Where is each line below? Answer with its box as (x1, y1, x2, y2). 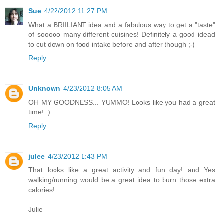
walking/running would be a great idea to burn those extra (28, 175, 215, 184)
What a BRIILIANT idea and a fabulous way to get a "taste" (28, 20, 215, 28)
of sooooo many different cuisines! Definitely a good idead (28, 30, 215, 38)
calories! (28, 185, 55, 193)
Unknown (28, 84, 60, 92)
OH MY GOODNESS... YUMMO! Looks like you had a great (28, 98, 215, 106)
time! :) (28, 108, 50, 116)
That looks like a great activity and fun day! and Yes (28, 165, 215, 174)
